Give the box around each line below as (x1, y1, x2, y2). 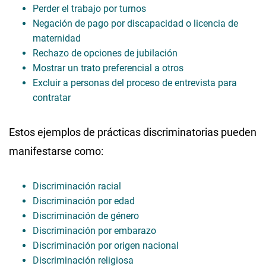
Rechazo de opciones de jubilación (33, 47, 178, 59)
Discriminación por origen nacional (33, 239, 179, 251)
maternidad (33, 32, 81, 44)
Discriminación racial (33, 180, 121, 192)
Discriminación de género (33, 210, 139, 221)
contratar (33, 91, 71, 103)
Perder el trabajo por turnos (33, 2, 146, 14)
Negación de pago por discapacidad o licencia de (33, 17, 238, 29)
